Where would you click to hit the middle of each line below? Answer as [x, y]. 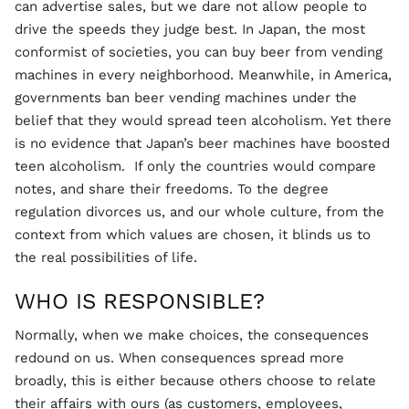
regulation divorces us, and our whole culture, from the [199, 212]
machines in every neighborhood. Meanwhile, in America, [203, 75]
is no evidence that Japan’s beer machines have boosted [202, 143]
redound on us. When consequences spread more [179, 358]
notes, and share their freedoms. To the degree [172, 189]
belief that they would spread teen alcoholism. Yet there [203, 121]
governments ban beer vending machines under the [186, 98]
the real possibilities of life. [106, 257]
